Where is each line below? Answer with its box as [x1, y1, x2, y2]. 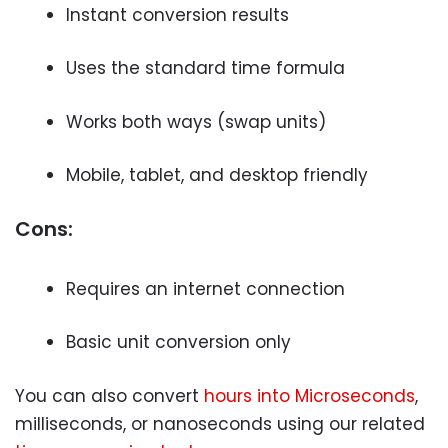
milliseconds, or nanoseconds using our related [15, 411, 425, 436]
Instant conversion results [66, 2, 289, 27]
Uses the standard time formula [66, 56, 345, 80]
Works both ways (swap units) [66, 109, 326, 134]
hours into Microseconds [204, 383, 415, 408]
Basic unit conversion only [66, 330, 291, 354]
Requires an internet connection [66, 276, 345, 301]
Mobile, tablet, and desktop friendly [66, 163, 368, 187]
